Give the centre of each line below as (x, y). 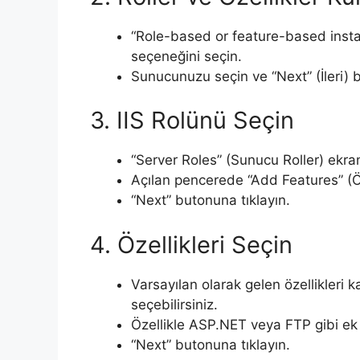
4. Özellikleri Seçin (191, 244)
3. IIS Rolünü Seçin (192, 121)
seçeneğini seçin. (186, 56)
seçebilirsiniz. (174, 304)
